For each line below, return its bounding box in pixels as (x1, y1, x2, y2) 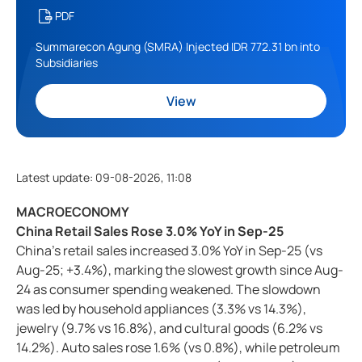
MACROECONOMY (16, 203, 131, 221)
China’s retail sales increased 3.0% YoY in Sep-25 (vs (16, 242, 322, 260)
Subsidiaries (36, 55, 98, 71)
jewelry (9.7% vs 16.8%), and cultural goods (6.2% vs (16, 319, 322, 338)
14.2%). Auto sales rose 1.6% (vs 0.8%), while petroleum (16, 339, 340, 357)
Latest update (16, 170, 90, 186)
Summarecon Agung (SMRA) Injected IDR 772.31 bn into (36, 39, 320, 55)
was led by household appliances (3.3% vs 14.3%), (16, 300, 306, 318)
